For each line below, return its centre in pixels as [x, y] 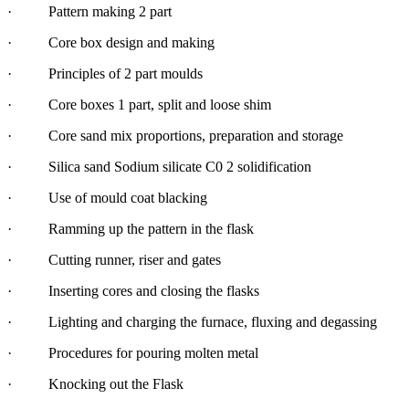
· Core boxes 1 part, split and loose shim [139, 104]
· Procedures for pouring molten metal [133, 352]
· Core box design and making [111, 42]
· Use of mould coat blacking [107, 197]
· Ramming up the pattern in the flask [131, 228]
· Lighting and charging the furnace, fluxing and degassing [192, 321]
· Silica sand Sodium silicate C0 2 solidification [159, 166]
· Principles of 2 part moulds [105, 73]
